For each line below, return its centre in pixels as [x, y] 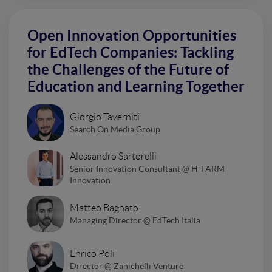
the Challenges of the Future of [128, 70]
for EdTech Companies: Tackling [131, 53]
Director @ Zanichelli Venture [127, 266]
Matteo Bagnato [104, 208]
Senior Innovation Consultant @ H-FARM [147, 169]
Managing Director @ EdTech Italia [135, 220]
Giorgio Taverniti [105, 117]
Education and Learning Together [136, 87]
